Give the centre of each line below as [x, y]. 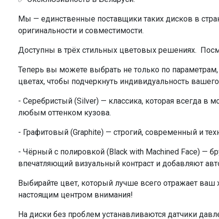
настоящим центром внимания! [76, 195]
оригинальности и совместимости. [81, 31]
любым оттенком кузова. [65, 113]
